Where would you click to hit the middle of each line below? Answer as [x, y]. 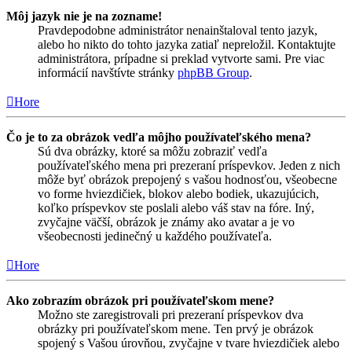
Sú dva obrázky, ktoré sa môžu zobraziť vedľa [152, 152]
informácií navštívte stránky [108, 73]
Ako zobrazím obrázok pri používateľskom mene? [140, 301]
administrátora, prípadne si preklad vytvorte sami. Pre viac [181, 59]
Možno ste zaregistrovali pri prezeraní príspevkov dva [170, 315]
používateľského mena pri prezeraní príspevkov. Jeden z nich [189, 166]
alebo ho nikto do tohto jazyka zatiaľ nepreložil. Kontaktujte [187, 45]
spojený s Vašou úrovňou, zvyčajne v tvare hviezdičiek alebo [189, 343]
